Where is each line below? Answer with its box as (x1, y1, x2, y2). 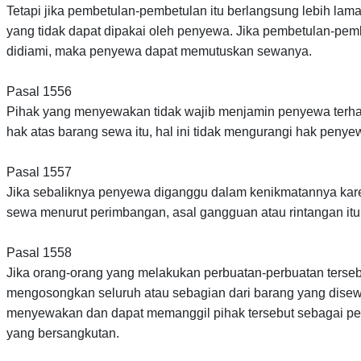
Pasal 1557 (6, 165, 72, 180)
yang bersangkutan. (6, 326, 119, 341)
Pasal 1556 (6, 85, 72, 99)
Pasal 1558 (6, 246, 72, 260)
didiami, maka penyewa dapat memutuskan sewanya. (6, 44, 312, 59)
